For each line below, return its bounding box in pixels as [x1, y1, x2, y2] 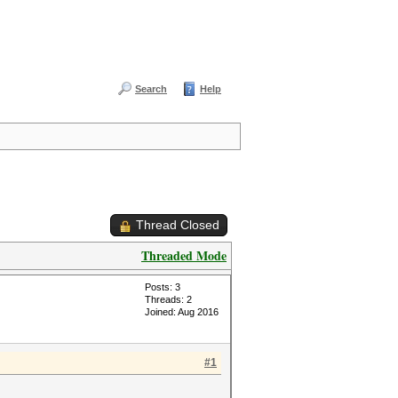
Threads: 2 [145, 294, 192, 305]
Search [135, 84, 167, 94]
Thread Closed [136, 218, 219, 232]
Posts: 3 [145, 282, 180, 292]
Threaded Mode [141, 246, 227, 265]
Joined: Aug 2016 [145, 306, 219, 317]
